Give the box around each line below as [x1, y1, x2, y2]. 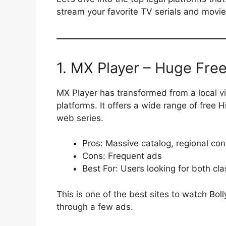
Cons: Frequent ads [82, 151, 162, 161]
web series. [56, 112, 103, 123]
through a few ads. [56, 201, 133, 212]
